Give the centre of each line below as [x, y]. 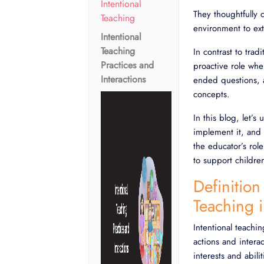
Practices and [127, 65]
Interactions [123, 79]
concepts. [212, 94]
